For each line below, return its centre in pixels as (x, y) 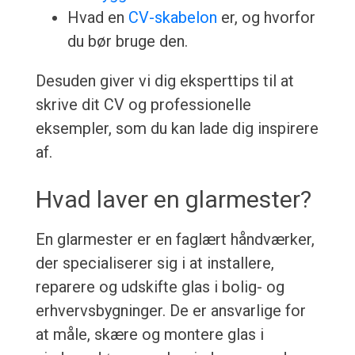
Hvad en (97, 18)
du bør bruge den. (127, 42)
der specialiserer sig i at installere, (155, 263)
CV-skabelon (172, 18)
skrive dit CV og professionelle (143, 105)
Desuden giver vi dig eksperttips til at (164, 81)
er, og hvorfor (266, 18)
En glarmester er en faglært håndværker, (175, 240)
